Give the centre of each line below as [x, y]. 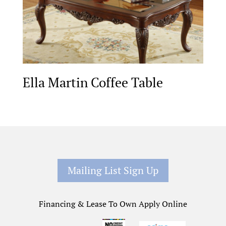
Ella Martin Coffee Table [93, 82]
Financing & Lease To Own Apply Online [113, 204]
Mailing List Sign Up [113, 170]
